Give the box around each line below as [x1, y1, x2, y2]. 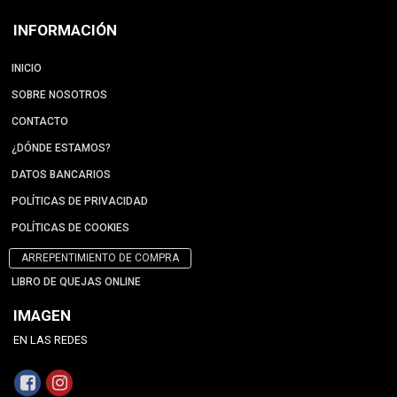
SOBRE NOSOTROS [12, 88, 107, 101]
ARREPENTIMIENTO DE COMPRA [21, 251, 179, 264]
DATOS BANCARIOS [12, 167, 111, 181]
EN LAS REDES [13, 332, 88, 346]
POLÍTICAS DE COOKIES [12, 221, 129, 234]
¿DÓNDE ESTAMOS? [12, 141, 111, 154]
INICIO [12, 61, 42, 74]
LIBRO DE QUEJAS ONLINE [12, 275, 141, 288]
